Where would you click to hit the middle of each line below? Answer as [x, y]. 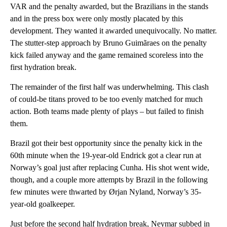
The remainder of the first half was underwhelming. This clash [109, 87]
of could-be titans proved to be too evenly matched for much [106, 99]
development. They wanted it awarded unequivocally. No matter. [113, 31]
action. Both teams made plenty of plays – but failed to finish [107, 111]
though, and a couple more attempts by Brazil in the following [109, 180]
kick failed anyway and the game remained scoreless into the [107, 55]
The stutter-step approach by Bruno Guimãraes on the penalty [108, 43]
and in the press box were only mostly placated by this [97, 19]
